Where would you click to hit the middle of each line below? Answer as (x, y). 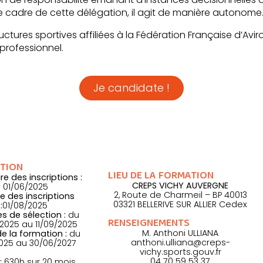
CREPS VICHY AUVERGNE (181, 186)
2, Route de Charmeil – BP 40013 (180, 195)
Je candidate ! (131, 88)
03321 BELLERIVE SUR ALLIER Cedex (181, 205)
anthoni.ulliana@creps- (180, 243)
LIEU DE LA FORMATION (161, 176)
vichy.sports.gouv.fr (180, 252)
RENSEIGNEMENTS (149, 223)
